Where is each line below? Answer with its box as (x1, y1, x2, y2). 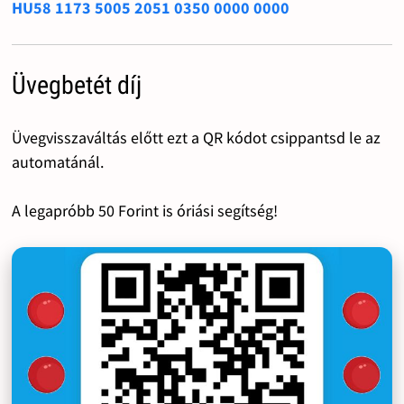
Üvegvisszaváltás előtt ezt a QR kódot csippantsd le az (11, 126, 381, 148)
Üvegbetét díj (11, 69, 142, 100)
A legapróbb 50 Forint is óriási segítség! (11, 199, 278, 221)
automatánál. (11, 151, 104, 172)
